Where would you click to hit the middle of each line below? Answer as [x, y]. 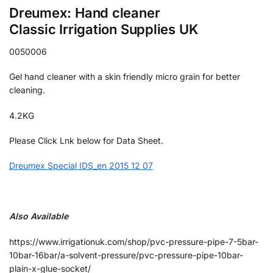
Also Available [39, 216]
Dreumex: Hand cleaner [85, 12]
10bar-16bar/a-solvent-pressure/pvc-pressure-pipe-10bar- [126, 255]
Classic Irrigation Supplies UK [104, 29]
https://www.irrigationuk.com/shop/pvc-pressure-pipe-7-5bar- [134, 241]
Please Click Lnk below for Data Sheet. [86, 141]
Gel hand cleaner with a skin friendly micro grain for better [125, 77]
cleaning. [27, 90]
